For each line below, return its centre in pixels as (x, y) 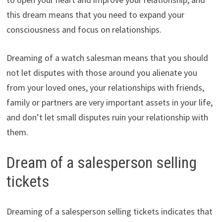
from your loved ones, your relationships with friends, (105, 88)
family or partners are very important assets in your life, (109, 103)
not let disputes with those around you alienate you (102, 73)
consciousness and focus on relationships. (84, 30)
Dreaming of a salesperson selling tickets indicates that (109, 211)
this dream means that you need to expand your (95, 15)
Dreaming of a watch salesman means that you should (107, 58)
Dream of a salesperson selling (101, 163)
